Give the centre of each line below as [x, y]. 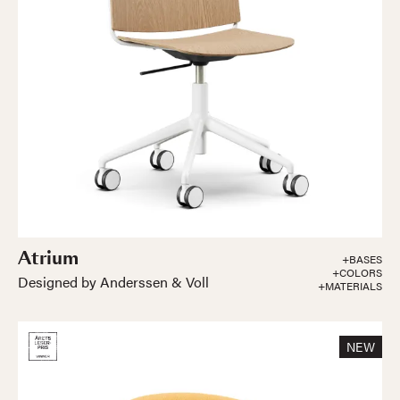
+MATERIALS [350, 286]
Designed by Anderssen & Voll [113, 282]
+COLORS [357, 272]
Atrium [48, 258]
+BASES [362, 259]
